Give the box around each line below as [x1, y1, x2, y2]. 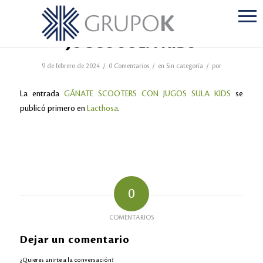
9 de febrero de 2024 [41, 63, 100, 70]
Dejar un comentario [19, 234, 130, 246]
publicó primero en [19, 103, 87, 113]
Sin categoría [166, 63, 203, 70]
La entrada [19, 89, 64, 98]
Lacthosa [86, 103, 118, 113]
